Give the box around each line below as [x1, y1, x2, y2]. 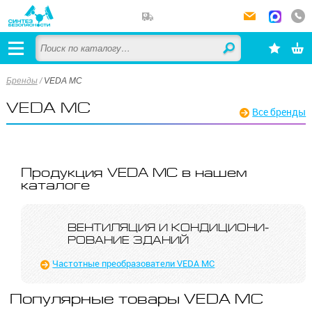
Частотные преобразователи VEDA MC [52, 257, 215, 269]
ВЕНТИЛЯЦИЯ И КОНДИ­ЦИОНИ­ [67, 222, 270, 233]
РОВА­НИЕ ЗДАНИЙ [67, 235, 189, 246]
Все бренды [258, 106, 306, 119]
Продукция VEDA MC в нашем [21, 165, 248, 180]
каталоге [21, 178, 91, 192]
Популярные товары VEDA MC [10, 291, 263, 307]
